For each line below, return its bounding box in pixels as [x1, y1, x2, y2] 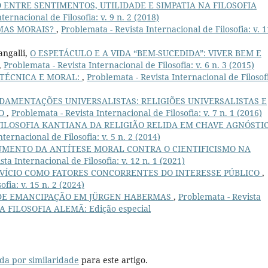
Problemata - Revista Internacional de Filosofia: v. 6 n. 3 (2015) [4, 59, 254, 71]
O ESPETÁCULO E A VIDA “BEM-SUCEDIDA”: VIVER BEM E [30, 47, 261, 59]
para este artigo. [79, 254, 148, 266]
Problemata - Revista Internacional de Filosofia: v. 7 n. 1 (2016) [11, 107, 262, 119]
